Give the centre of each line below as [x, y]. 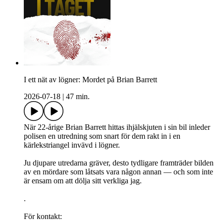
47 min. [78, 97]
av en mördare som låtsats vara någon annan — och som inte [118, 172]
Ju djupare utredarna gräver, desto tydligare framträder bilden [119, 163]
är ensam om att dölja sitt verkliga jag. [83, 181]
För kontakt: [43, 217]
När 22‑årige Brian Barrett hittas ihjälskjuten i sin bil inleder [117, 127]
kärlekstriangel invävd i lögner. [72, 145]
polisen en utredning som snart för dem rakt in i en [102, 136]
